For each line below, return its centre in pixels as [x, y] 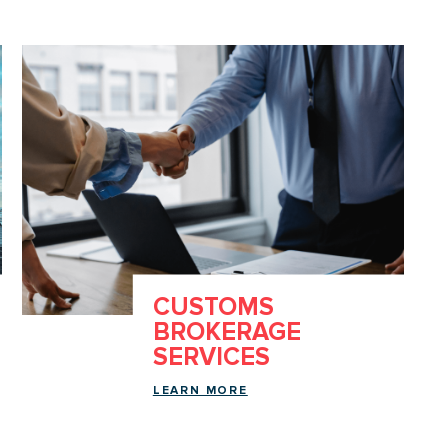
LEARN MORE [200, 390]
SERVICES [211, 357]
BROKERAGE [226, 332]
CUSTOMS [213, 307]
